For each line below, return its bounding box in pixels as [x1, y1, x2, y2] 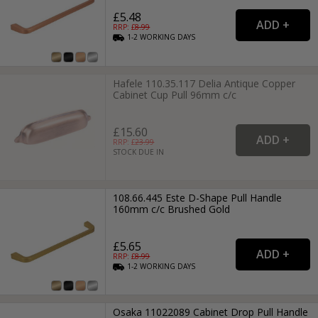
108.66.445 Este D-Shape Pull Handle [113, 190, 283, 204]
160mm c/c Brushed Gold [113, 202, 231, 216]
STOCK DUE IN [113, 146, 165, 157]
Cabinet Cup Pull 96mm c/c [113, 87, 237, 102]
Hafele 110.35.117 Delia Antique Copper [113, 76, 296, 90]
